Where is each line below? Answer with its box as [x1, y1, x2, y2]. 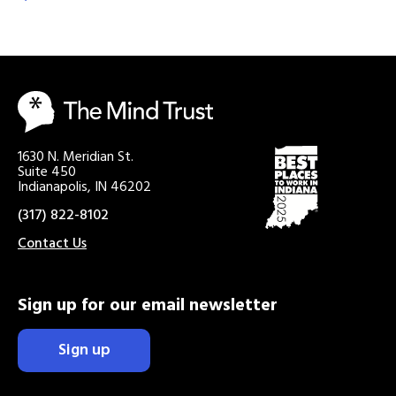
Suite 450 [18, 160, 76, 184]
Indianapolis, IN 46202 [18, 175, 151, 199]
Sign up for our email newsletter [18, 291, 278, 320]
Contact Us [18, 232, 87, 255]
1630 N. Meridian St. [18, 145, 133, 169]
